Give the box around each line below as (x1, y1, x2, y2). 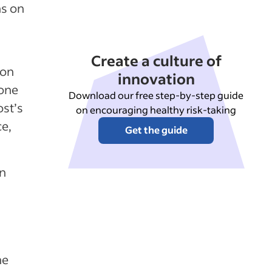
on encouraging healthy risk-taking (76, 103, 237, 117)
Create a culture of (90, 51, 222, 70)
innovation (117, 69, 195, 89)
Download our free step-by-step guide (69, 89, 244, 102)
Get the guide (124, 123, 188, 137)
